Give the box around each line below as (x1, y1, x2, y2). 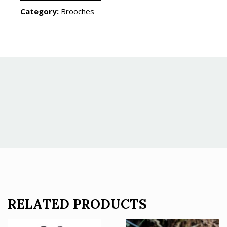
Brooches (61, 6, 94, 17)
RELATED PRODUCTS (8, 196, 147, 213)
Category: (20, 6, 61, 17)
